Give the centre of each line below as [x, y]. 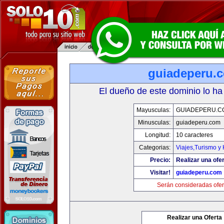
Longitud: [158, 135]
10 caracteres [194, 135]
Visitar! [160, 172]
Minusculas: [154, 122]
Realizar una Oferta [194, 217]
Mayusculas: [153, 110]
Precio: [160, 160]
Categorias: [155, 147]
